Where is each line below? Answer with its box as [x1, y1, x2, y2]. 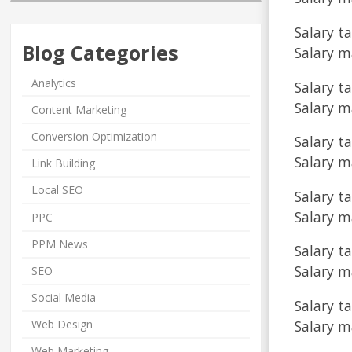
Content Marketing [31, 102, 127, 118]
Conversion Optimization [31, 129, 158, 145]
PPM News [31, 236, 89, 252]
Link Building [31, 156, 96, 171]
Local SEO [31, 182, 84, 198]
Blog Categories [22, 39, 179, 67]
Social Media [31, 290, 97, 306]
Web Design [31, 317, 93, 332]
